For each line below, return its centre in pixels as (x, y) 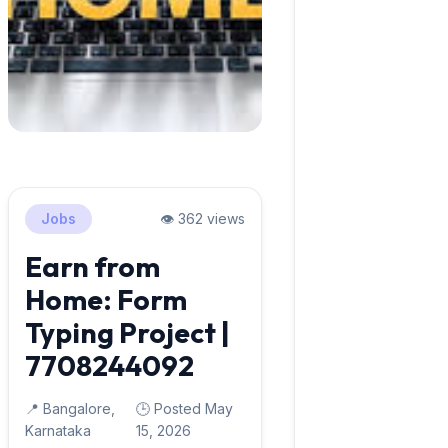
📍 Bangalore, (70, 408)
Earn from (92, 266)
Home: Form (106, 299)
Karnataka (58, 430)
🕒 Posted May (185, 408)
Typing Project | (127, 332)
